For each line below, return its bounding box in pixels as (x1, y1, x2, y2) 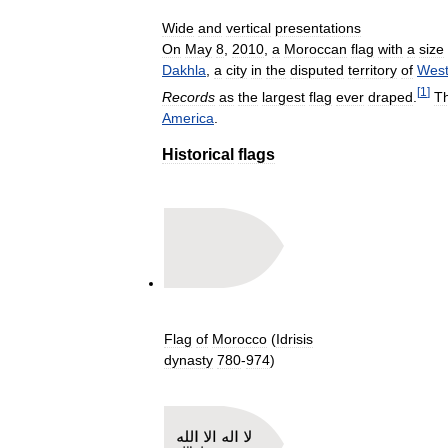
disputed (290, 62, 344, 79)
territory (348, 62, 397, 79)
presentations (275, 20, 361, 37)
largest (262, 88, 305, 105)
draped (368, 88, 413, 105)
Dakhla (162, 62, 206, 79)
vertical (226, 20, 271, 37)
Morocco (212, 330, 267, 347)
